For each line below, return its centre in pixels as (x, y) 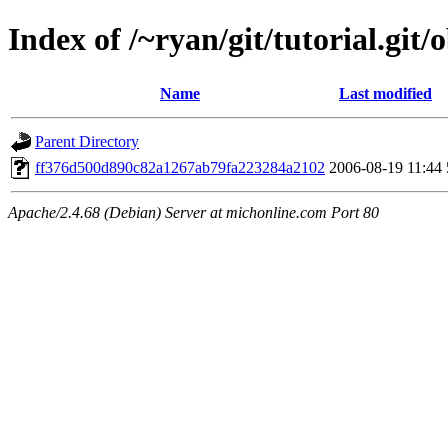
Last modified (385, 93)
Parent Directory (87, 141)
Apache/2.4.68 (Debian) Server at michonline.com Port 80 (193, 212)
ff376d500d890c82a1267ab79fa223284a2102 (180, 167)
